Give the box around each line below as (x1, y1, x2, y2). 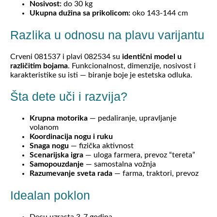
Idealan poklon (10, 188, 90, 202)
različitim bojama (10, 62, 68, 70)
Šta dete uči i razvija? (10, 90, 127, 104)
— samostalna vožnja (83, 160, 156, 169)
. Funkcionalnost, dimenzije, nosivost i (67, 62, 196, 70)
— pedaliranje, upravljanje (87, 114, 176, 123)
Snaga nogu (29, 142, 69, 150)
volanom (29, 124, 59, 132)
